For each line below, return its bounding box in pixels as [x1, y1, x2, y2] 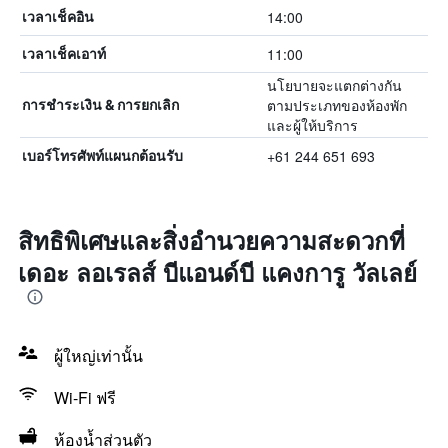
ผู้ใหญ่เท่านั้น [54, 344, 143, 367]
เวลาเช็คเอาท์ [22, 45, 106, 62]
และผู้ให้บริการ [266, 115, 358, 135]
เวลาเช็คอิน [22, 8, 94, 25]
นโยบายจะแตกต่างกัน [266, 75, 402, 95]
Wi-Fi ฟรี [54, 386, 116, 409]
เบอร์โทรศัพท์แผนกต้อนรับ [22, 147, 183, 164]
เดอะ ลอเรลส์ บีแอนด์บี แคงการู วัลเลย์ [18, 255, 417, 289]
